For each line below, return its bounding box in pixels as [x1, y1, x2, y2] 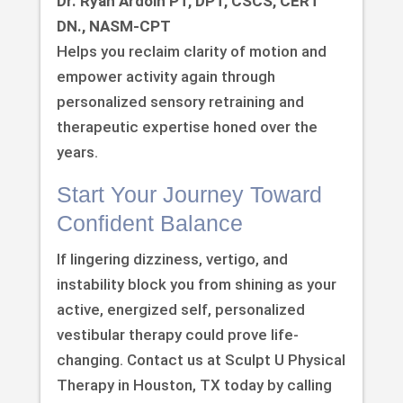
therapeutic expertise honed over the [56, 118, 318, 137]
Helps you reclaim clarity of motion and [56, 42, 327, 61]
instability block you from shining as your [56, 275, 336, 294]
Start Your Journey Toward [56, 182, 322, 208]
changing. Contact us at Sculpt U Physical [56, 351, 345, 370]
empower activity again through [56, 67, 275, 86]
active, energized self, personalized [56, 300, 305, 319]
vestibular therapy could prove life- [56, 326, 299, 345]
